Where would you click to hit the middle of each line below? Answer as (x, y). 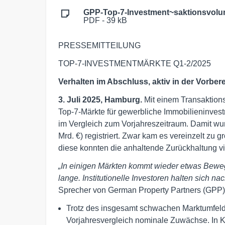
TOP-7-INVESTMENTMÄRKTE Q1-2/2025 (135, 63)
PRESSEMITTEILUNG (99, 45)
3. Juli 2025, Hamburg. (101, 99)
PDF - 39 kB (105, 20)
